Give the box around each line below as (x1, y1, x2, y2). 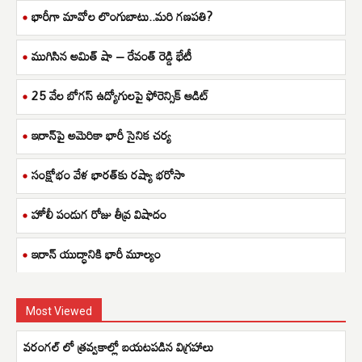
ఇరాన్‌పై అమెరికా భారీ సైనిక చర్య (32, 122, 171, 147)
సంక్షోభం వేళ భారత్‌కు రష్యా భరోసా (32, 162, 185, 187)
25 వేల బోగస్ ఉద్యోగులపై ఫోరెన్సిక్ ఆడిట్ (32, 82, 209, 107)
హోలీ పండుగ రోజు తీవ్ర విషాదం (32, 201, 166, 226)
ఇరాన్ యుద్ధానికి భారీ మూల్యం (32, 241, 161, 266)
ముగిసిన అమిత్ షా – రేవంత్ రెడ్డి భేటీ (32, 43, 192, 68)
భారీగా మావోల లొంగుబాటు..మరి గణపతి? (32, 3, 213, 28)
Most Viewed (26, 304, 92, 318)
